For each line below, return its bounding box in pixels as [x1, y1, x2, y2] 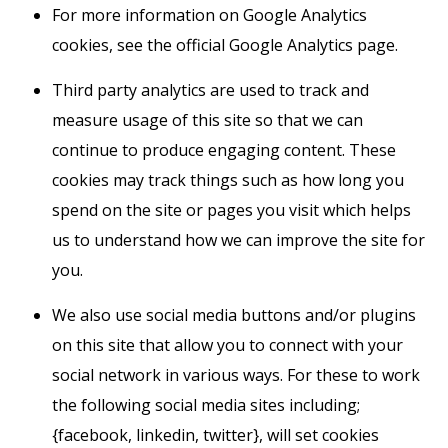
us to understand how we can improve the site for [52, 229, 425, 251]
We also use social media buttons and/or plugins [52, 304, 416, 326]
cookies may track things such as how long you [52, 169, 404, 191]
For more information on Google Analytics [52, 4, 367, 26]
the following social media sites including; [52, 394, 360, 416]
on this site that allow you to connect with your [52, 334, 403, 356]
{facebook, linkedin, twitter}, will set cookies [52, 424, 379, 446]
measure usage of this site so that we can [52, 109, 363, 131]
